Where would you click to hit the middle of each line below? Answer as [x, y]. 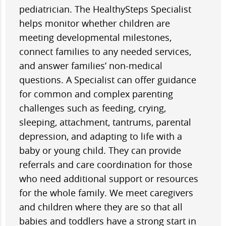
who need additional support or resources [109, 178]
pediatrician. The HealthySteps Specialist [105, 9]
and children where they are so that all [101, 207]
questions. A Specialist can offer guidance [108, 79]
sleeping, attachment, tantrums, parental [105, 122]
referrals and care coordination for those [106, 164]
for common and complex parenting [96, 94]
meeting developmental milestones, [95, 37]
